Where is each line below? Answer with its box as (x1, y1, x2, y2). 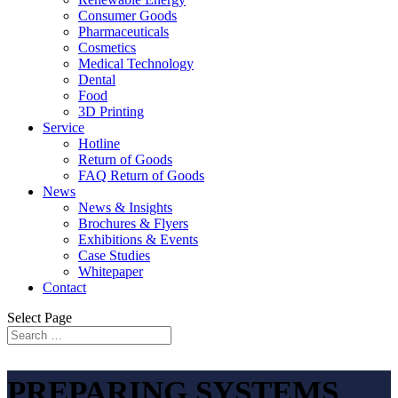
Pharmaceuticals (78, 24, 169, 39)
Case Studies (78, 248, 150, 263)
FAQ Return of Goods (78, 168, 204, 183)
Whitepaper (78, 264, 143, 279)
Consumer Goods (78, 8, 177, 23)
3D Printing (78, 104, 144, 119)
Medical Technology (78, 56, 194, 71)
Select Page (7, 310, 72, 325)
